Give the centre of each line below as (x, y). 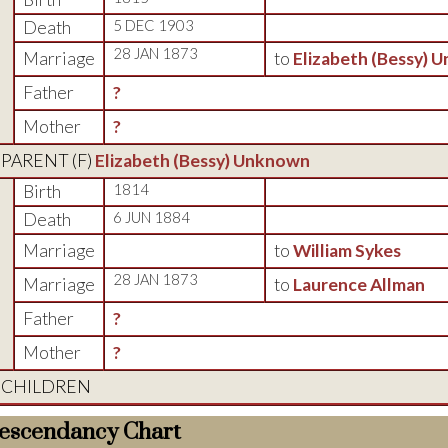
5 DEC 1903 (153, 25)
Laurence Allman (358, 284)
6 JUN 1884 (151, 217)
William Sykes (346, 250)
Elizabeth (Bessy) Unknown (202, 160)
